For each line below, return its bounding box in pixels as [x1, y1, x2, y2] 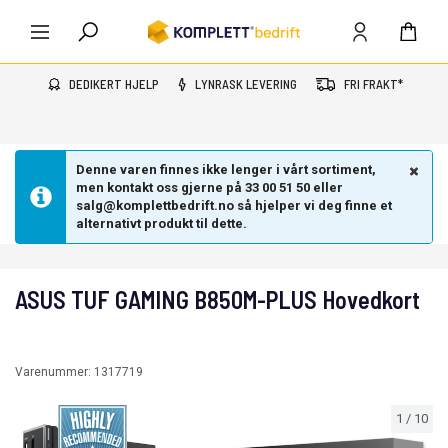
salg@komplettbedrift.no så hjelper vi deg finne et [76, 198, 392, 213]
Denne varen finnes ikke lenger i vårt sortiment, [76, 162, 376, 177]
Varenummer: [15, 365, 94, 379]
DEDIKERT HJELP [69, 76, 159, 92]
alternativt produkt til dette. [76, 216, 247, 231]
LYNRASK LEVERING [195, 76, 297, 92]
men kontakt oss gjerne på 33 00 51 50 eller [76, 180, 343, 195]
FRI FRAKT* [344, 76, 403, 92]
